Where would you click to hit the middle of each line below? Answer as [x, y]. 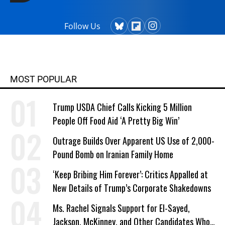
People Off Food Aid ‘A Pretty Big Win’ [116, 120]
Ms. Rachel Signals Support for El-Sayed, [121, 208]
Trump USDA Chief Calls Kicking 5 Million [122, 107]
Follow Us [82, 26]
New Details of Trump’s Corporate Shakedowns [132, 188]
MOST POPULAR [43, 79]
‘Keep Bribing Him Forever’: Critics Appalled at [130, 174]
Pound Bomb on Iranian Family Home [113, 154]
